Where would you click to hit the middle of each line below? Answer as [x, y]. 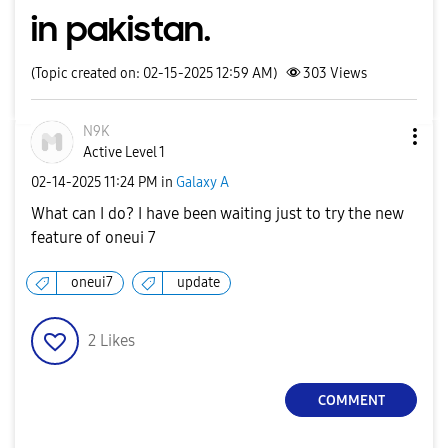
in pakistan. [121, 29]
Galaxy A [202, 182]
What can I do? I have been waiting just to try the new [217, 213]
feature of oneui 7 [93, 237]
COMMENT [351, 400]
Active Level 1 [124, 152]
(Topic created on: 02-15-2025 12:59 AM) [154, 73]
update [198, 282]
